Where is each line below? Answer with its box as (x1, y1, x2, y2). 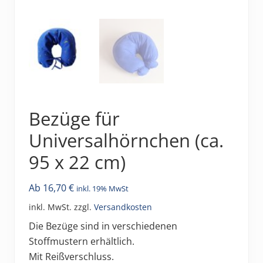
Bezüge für (29, 106, 120, 131)
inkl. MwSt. (29, 201, 72, 213)
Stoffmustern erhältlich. (29, 234, 134, 248)
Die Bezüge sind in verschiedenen (29, 219, 177, 232)
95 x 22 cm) (29, 149, 126, 174)
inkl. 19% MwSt (76, 183, 129, 194)
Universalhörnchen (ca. (29, 127, 224, 153)
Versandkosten (94, 201, 152, 213)
